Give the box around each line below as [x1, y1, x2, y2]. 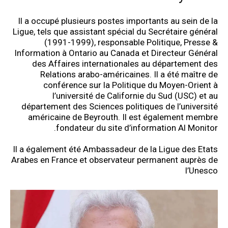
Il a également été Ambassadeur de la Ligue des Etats [13, 144, 218, 154]
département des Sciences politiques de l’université [21, 101, 218, 111]
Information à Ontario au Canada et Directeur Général [14, 48, 218, 58]
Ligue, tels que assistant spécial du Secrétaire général [13, 26, 218, 37]
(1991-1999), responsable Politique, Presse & [44, 37, 218, 47]
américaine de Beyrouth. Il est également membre [28, 112, 218, 122]
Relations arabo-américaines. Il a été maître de [40, 69, 218, 79]
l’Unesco [185, 165, 218, 176]
